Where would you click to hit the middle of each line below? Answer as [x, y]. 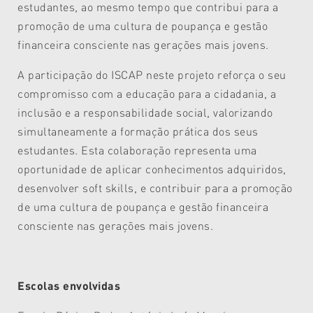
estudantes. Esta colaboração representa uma [137, 150]
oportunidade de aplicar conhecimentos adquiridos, [152, 169]
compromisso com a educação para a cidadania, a [147, 94]
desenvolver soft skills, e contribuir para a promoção [155, 188]
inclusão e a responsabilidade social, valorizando [145, 112]
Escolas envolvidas [69, 286]
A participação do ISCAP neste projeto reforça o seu [152, 75]
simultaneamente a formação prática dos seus [138, 131]
